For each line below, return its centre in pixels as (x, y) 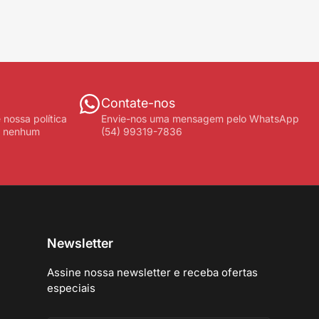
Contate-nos (138, 103)
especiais (71, 288)
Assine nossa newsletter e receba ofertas (152, 272)
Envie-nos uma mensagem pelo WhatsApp (200, 119)
